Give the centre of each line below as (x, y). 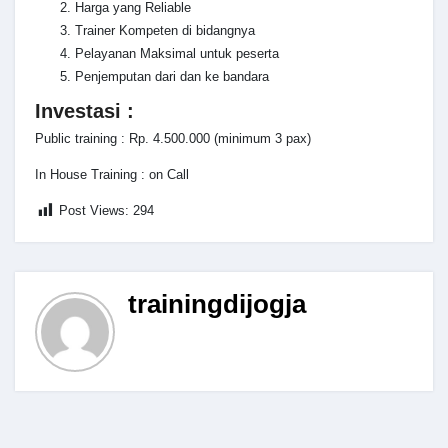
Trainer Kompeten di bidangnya (165, 30)
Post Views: (94, 211)
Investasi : (84, 110)
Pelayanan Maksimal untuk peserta (177, 53)
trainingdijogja (216, 303)
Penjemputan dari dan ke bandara (172, 76)
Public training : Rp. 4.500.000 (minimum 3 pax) (173, 139)
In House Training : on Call (112, 175)
